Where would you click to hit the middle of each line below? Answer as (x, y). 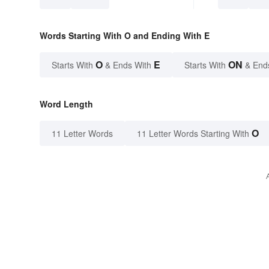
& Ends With (128, 65)
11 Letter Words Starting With (193, 133)
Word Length (66, 104)
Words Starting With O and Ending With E (125, 35)
